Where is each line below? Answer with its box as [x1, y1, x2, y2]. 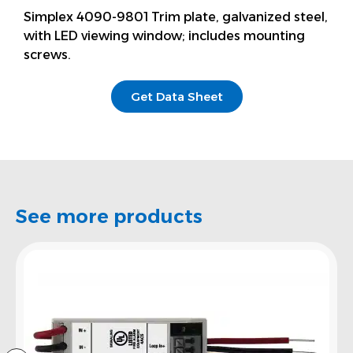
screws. [24, 46, 71, 62]
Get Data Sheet [130, 88, 223, 104]
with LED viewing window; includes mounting [24, 28, 305, 43]
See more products [16, 204, 203, 228]
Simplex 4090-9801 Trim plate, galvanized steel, [24, 9, 328, 24]
